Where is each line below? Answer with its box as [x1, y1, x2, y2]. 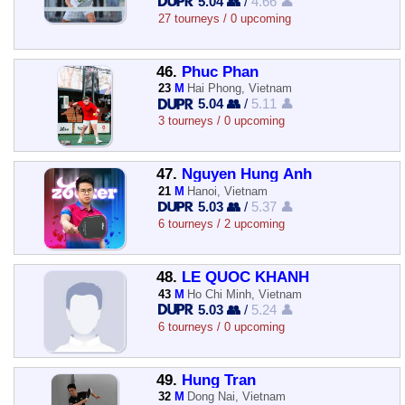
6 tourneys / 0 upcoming [157, 319, 285, 334]
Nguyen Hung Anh [181, 165, 312, 184]
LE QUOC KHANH [181, 268, 309, 287]
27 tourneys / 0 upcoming [157, 11, 291, 25]
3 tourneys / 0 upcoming [157, 114, 285, 128]
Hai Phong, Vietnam [187, 81, 293, 96]
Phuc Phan [181, 62, 259, 80]
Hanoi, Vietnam [187, 184, 268, 198]
